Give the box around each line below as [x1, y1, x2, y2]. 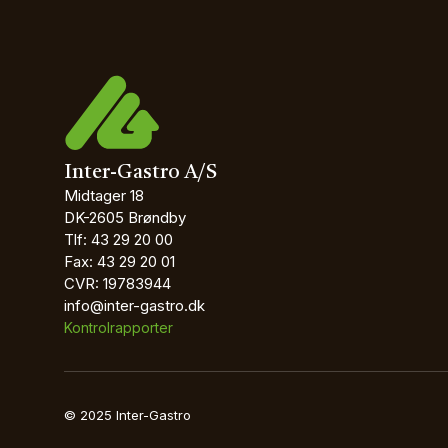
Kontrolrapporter [64, 319, 173, 336]
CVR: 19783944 [64, 274, 171, 293]
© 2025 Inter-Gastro [64, 406, 191, 423]
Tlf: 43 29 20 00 [64, 230, 173, 249]
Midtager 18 [64, 186, 144, 205]
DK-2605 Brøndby [64, 208, 186, 227]
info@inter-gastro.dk [64, 296, 205, 315]
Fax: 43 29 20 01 [64, 252, 175, 271]
